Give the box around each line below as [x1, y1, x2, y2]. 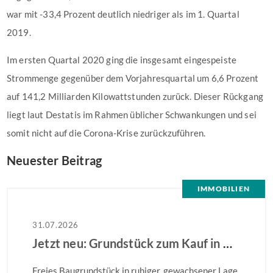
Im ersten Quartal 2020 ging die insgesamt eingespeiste [7, 54, 237, 65]
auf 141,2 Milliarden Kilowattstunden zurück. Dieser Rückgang [7, 91, 263, 102]
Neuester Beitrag [7, 153, 102, 168]
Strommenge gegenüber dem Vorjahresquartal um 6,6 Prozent [7, 73, 259, 83]
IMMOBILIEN [197, 184, 250, 193]
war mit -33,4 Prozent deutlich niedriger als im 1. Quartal [7, 9, 239, 19]
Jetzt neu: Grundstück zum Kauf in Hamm [222, 236, 232, 250]
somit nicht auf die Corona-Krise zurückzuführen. [7, 127, 206, 138]
